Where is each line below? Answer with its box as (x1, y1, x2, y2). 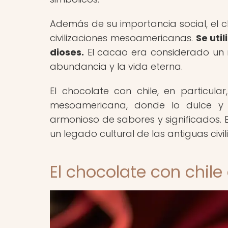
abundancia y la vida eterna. (50, 60, 183, 73)
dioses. (50, 45, 84, 59)
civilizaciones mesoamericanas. (50, 31, 196, 44)
